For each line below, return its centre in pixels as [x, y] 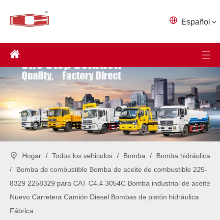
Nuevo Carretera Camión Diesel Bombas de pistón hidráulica [104, 197]
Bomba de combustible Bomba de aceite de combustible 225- [112, 169]
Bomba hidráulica [183, 155]
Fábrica [22, 210]
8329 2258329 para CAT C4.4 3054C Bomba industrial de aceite [110, 183]
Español [196, 22]
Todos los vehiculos [82, 155]
